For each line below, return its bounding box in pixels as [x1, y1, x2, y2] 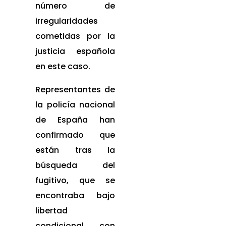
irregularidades [35, 15, 98, 27]
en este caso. [35, 60, 90, 72]
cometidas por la [35, 30, 116, 42]
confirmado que [35, 129, 116, 141]
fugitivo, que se [35, 174, 116, 186]
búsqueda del [35, 159, 116, 171]
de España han [35, 114, 116, 126]
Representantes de [35, 83, 116, 95]
